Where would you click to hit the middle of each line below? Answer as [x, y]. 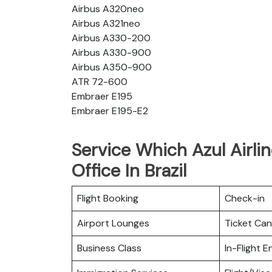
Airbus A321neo [106, 23]
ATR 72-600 [100, 81]
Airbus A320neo [108, 8]
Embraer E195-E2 [110, 110]
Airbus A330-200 [111, 38]
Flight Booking [108, 198]
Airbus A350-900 [112, 67]
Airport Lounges [113, 223]
